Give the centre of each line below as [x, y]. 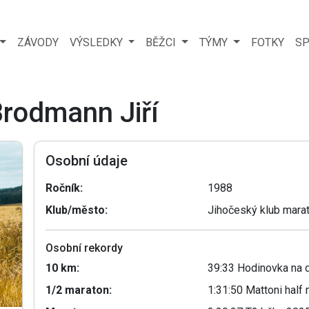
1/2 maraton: [78, 290]
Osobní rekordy [84, 248]
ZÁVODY [38, 42]
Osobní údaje [86, 160]
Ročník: [64, 188]
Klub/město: [76, 210]
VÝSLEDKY [97, 42]
